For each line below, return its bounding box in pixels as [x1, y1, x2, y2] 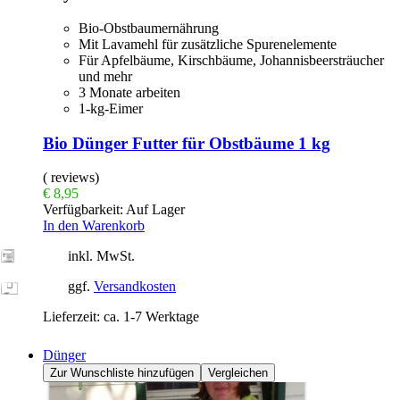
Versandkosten [94, 279, 176, 295]
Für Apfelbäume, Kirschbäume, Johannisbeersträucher [79, 53, 384, 68]
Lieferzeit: [43, 309, 104, 325]
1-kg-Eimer [79, 101, 143, 116]
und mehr [79, 69, 132, 84]
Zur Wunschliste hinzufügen [50, 366, 194, 380]
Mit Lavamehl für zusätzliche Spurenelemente [79, 37, 337, 52]
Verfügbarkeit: [43, 202, 123, 218]
